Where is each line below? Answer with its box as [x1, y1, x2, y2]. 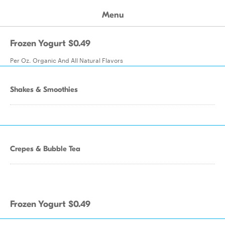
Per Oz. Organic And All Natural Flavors [10, 55, 123, 64]
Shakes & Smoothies [10, 85, 78, 94]
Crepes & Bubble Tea [10, 144, 80, 153]
